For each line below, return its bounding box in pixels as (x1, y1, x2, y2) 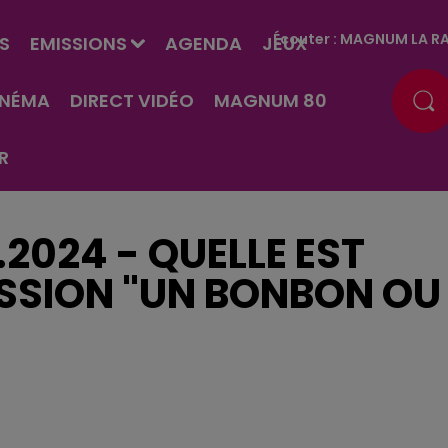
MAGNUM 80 (213, 88, 327, 113)
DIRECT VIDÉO (69, 88, 194, 113)
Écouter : (273, 28, 341, 49)
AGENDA (164, 31, 242, 56)
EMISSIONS (29, 31, 127, 56)
